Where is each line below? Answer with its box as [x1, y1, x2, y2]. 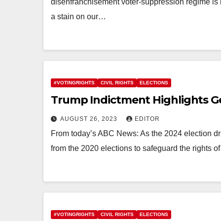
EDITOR [135, 115, 160, 122]
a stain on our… [51, 12, 106, 21]
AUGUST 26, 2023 [60, 115, 119, 122]
